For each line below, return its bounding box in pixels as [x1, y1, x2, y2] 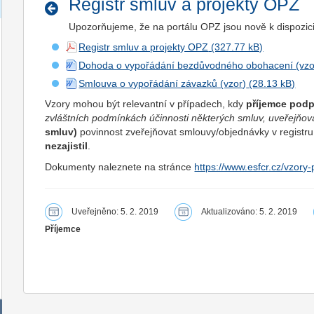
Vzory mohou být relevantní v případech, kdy [45, 98, 247, 109]
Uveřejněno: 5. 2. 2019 [71, 207, 159, 217]
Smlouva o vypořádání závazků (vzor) [78, 78, 247, 89]
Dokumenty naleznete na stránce [45, 161, 195, 172]
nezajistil [45, 140, 88, 151]
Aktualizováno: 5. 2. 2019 [201, 207, 298, 217]
